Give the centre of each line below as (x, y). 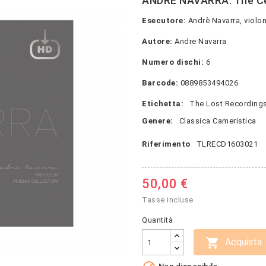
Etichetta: (163, 104)
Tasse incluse (168, 200)
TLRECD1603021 (227, 144)
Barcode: (160, 83)
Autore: (157, 41)
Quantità (157, 220)
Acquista (243, 242)
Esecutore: (164, 20)
